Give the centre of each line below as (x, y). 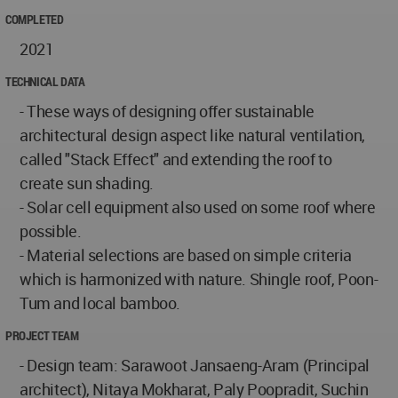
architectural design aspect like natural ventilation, (192, 135)
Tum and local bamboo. (100, 302)
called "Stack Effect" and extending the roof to (176, 159)
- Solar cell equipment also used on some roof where (198, 207)
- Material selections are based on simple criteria (186, 255)
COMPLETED (35, 19)
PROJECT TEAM (42, 335)
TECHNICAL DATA (45, 81)
